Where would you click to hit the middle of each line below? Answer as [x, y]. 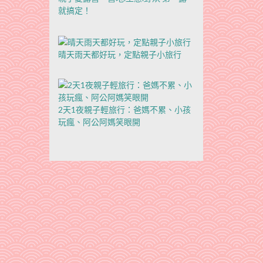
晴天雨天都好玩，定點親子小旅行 [119, 54]
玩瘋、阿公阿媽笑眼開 [99, 122]
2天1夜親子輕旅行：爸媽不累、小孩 [124, 109]
